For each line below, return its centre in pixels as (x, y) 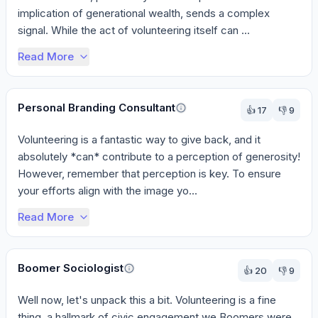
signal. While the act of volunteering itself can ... (134, 30)
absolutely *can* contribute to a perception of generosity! (159, 157)
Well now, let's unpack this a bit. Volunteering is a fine (147, 300)
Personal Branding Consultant (97, 108)
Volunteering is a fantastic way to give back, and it (139, 139)
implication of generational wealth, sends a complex (144, 13)
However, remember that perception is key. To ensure (149, 174)
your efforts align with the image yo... (108, 191)
